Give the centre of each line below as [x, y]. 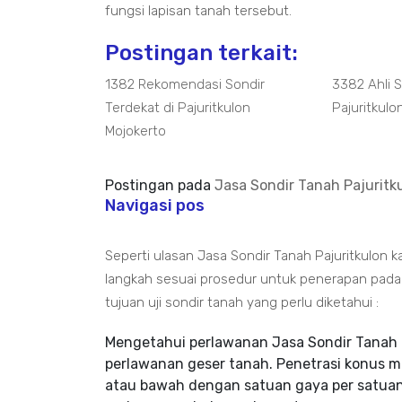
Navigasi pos [155, 205]
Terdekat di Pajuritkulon [178, 108]
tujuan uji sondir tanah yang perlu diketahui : [242, 302]
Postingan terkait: [201, 53]
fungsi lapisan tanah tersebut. [198, 11]
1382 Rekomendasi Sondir [185, 84]
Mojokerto [135, 131]
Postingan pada [160, 185]
